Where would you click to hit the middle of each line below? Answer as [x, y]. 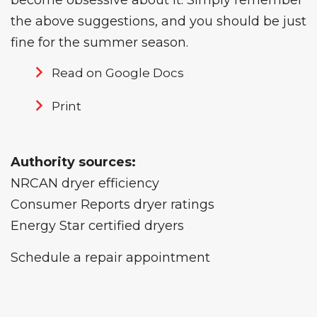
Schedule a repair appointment [110, 258]
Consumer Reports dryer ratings [113, 205]
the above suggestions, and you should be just [158, 22]
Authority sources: [73, 162]
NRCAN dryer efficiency [85, 184]
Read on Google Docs [118, 73]
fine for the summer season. [99, 43]
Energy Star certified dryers [97, 226]
